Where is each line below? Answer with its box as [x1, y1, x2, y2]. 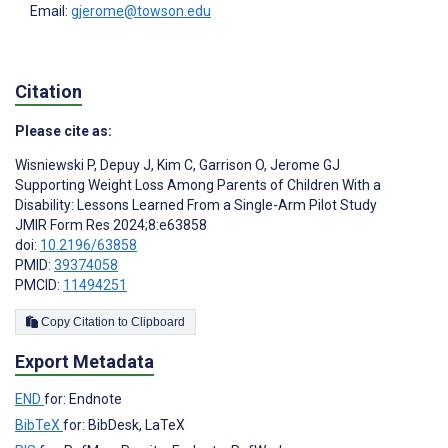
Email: [30, 2, 71, 19]
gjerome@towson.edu [71, 2, 211, 19]
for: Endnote [44, 391, 122, 407]
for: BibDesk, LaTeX [63, 417, 185, 433]
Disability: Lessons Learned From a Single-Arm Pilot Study [15, 197, 377, 214]
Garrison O [196, 157, 264, 174]
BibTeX [15, 417, 63, 433]
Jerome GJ [267, 157, 340, 174]
